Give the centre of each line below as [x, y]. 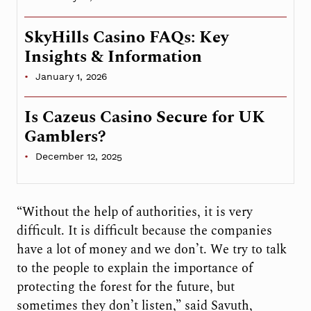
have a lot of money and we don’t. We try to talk [151, 250]
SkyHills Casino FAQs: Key [126, 37]
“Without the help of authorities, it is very [134, 212]
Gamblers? [65, 136]
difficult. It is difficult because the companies [144, 231]
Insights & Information [113, 57]
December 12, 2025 [78, 156]
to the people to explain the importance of [134, 269]
